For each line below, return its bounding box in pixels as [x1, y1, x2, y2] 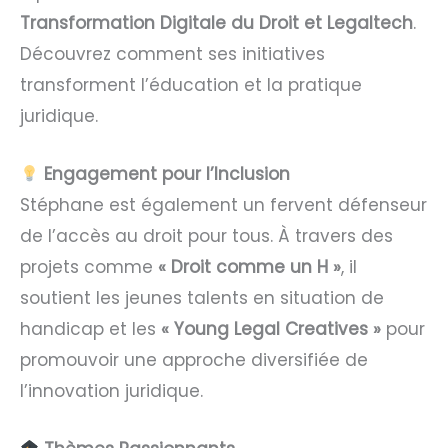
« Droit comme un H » [158, 255, 341, 280]
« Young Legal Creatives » [161, 317, 381, 342]
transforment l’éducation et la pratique [20, 73, 362, 98]
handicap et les [20, 317, 161, 342]
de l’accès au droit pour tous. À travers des [20, 224, 393, 249]
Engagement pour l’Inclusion [44, 162, 291, 187]
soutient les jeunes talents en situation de [20, 286, 384, 311]
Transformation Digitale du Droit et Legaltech [20, 11, 413, 36]
